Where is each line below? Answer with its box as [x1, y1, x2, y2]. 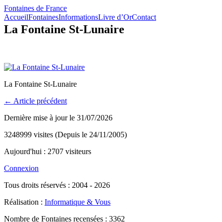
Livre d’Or [98, 13, 132, 21]
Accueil [4, 13, 28, 21]
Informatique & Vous [45, 197, 111, 206]
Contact [132, 13, 156, 21]
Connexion [4, 164, 39, 172]
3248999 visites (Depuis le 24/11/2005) [4, 130, 127, 139]
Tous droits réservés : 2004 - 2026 [4, 180, 110, 189]
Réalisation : [4, 197, 45, 206]
